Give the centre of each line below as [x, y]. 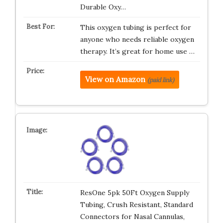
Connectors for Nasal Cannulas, [132, 217]
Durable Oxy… [103, 7]
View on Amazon [115, 79]
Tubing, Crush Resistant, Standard [136, 205]
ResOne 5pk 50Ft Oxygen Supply [134, 193]
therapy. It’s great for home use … [137, 51]
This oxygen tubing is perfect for [135, 27]
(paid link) [161, 80]
